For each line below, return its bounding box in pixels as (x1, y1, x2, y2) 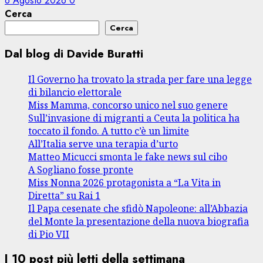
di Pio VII (28, 228, 69, 241)
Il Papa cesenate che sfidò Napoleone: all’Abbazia (28, 202, 248, 215)
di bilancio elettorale (28, 86, 122, 99)
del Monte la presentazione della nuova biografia (28, 215, 249, 228)
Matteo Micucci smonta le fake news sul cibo (28, 150, 227, 164)
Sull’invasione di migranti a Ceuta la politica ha (28, 112, 240, 125)
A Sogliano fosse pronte (28, 163, 133, 177)
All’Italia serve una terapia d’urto (28, 137, 178, 151)
